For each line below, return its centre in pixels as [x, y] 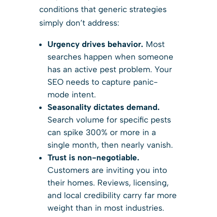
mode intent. [71, 94]
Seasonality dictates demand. [103, 107]
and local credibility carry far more [112, 195]
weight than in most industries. [106, 208]
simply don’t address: [79, 23]
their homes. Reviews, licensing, [108, 182]
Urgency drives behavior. [95, 44]
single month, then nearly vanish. [110, 145]
